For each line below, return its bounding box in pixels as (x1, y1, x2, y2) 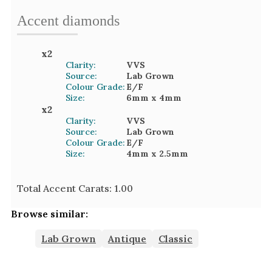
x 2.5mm (149, 148, 188, 160)
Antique (108, 233, 146, 245)
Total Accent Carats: (17, 182, 114, 195)
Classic (158, 233, 192, 245)
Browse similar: (11, 208, 88, 220)
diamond (63, 13, 114, 29)
